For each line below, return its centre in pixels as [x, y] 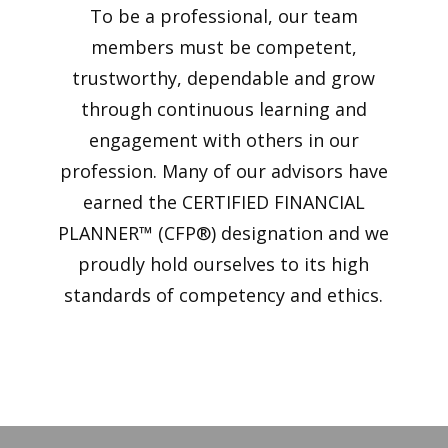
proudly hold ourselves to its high [224, 264]
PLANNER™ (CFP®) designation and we [224, 233]
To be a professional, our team [223, 16]
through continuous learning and [223, 109]
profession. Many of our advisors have [223, 171]
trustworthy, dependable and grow [224, 78]
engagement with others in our [223, 140]
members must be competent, [223, 47]
